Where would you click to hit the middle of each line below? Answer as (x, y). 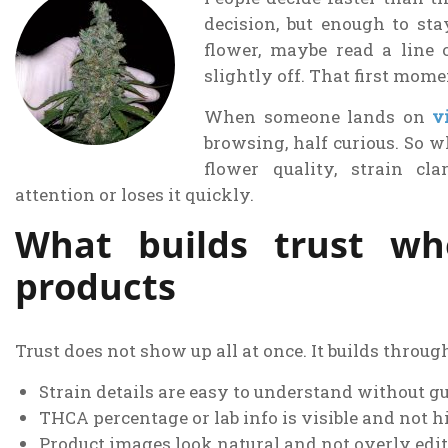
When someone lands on (318, 116)
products (95, 285)
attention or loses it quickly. (134, 194)
